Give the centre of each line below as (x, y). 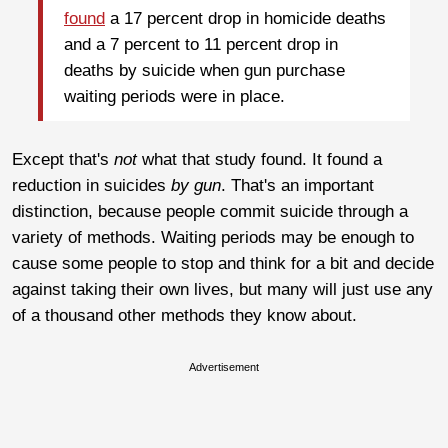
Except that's (63, 159)
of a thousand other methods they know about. (184, 315)
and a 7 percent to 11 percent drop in (201, 45)
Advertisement (224, 366)
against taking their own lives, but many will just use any (222, 289)
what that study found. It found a (262, 159)
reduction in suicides (91, 185)
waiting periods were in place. (177, 97)
